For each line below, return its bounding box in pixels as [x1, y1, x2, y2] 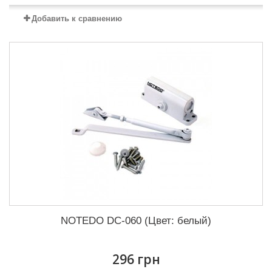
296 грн [112, 251, 160, 268]
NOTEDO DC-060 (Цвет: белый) [61, 215, 211, 226]
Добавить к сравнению [31, 14, 122, 23]
